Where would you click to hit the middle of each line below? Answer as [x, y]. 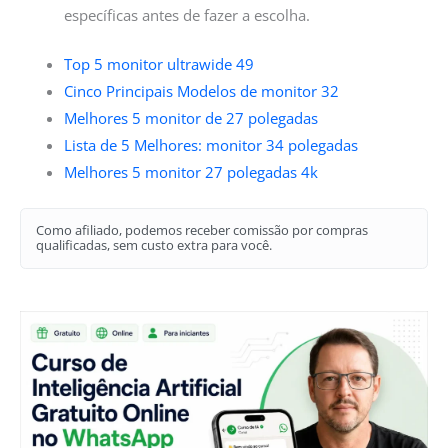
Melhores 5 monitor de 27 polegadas [190, 117]
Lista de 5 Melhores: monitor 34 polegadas [210, 144]
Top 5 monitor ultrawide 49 [158, 63]
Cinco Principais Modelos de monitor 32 [201, 90]
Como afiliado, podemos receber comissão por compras [201, 230]
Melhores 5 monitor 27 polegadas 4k [190, 171]
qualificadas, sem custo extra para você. [153, 245]
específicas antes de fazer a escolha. [186, 15]
